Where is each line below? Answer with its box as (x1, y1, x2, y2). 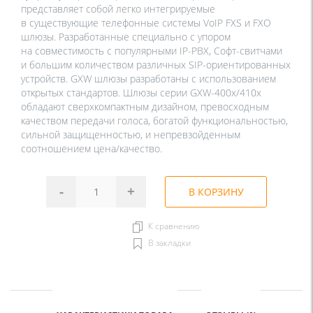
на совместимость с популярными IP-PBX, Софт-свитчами (21, 43, 282, 57)
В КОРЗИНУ (188, 184, 244, 198)
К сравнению (148, 219, 201, 232)
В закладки (148, 236, 191, 249)
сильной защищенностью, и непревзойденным (21, 127, 240, 141)
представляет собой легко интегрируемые (21, 1, 215, 15)
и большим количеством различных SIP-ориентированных (21, 57, 291, 71)
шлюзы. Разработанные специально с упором (21, 29, 231, 43)
